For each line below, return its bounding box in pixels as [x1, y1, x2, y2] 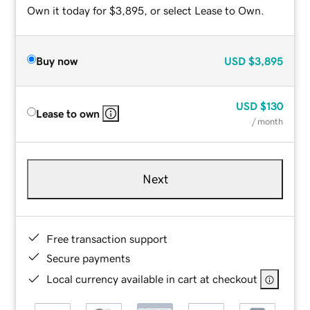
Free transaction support [46, 232, 168, 244]
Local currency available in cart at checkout [46, 273, 258, 284]
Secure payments [46, 252, 131, 264]
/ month [251, 116, 283, 126]
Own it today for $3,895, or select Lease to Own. [27, 4, 265, 16]
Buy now [36, 55, 78, 66]
